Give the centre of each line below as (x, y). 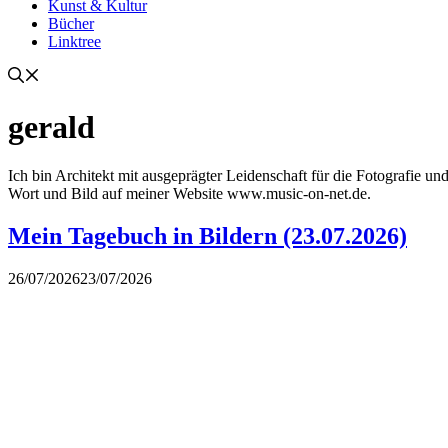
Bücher (71, 24)
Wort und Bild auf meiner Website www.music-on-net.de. (189, 194)
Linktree (74, 42)
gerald (51, 126)
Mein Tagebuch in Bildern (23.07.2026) (207, 236)
